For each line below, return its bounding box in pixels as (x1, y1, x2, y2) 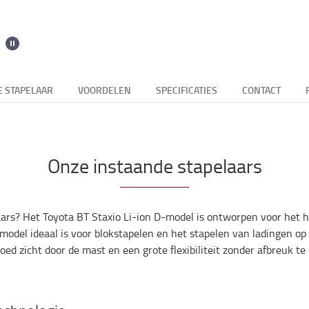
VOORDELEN (78, 83, 131, 97)
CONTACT (242, 83, 281, 97)
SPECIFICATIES (156, 83, 217, 97)
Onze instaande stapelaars (47, 152, 262, 179)
